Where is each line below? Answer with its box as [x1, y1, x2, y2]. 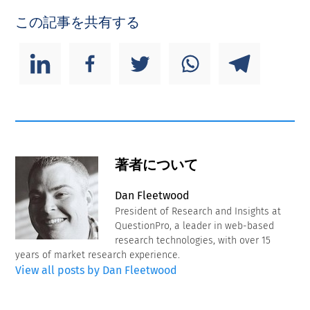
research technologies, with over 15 [115, 235, 271, 247]
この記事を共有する [15, 14, 140, 31]
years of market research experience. [15, 249, 181, 262]
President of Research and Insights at [115, 206, 282, 218]
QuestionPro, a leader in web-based [115, 220, 275, 232]
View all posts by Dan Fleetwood [15, 264, 178, 277]
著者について [115, 156, 199, 174]
